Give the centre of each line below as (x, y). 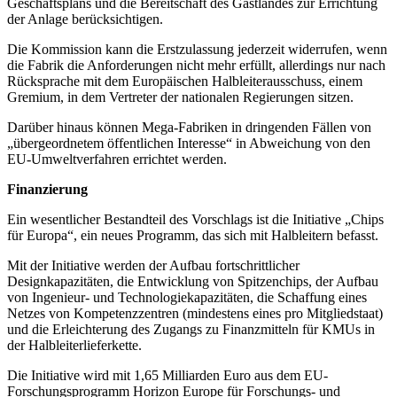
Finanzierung (47, 190)
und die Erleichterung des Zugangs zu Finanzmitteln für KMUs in (191, 330)
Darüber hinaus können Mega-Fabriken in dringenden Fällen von (189, 128)
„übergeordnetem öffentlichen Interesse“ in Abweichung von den (189, 144)
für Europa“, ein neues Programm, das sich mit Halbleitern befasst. (193, 236)
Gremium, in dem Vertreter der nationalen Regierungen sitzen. (180, 97)
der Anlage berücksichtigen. (85, 19)
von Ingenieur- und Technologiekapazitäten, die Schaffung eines (187, 298)
